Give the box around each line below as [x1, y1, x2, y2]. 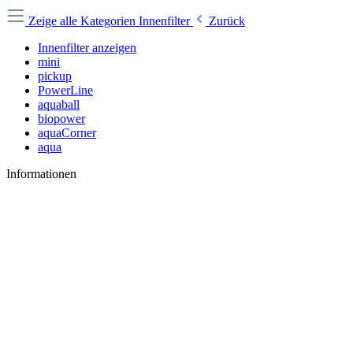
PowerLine [38, 84, 93, 97]
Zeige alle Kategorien [28, 14, 139, 28]
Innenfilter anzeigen [38, 41, 136, 54]
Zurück [209, 14, 245, 28]
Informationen [6, 167, 76, 180]
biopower [38, 112, 85, 125]
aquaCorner [38, 126, 96, 139]
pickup [38, 69, 72, 83]
